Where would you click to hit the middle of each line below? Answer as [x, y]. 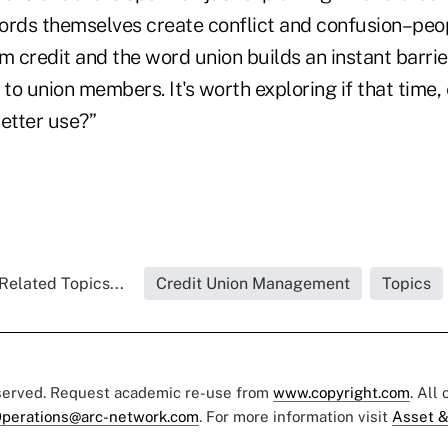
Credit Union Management [252, 283]
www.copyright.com [341, 392]
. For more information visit [295, 416]
